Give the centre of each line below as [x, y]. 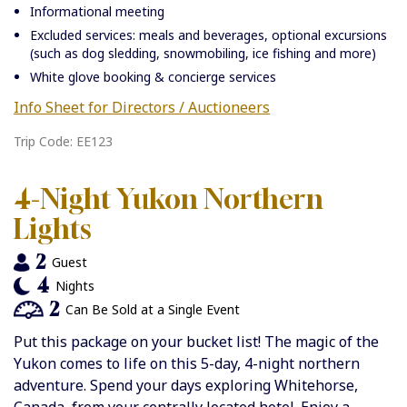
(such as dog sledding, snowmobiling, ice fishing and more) [203, 54]
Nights [75, 286]
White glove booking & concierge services [153, 77]
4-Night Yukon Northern [169, 199]
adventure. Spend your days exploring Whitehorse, [186, 386]
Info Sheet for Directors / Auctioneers [142, 108]
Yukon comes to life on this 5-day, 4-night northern [187, 364]
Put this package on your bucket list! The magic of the [196, 342]
